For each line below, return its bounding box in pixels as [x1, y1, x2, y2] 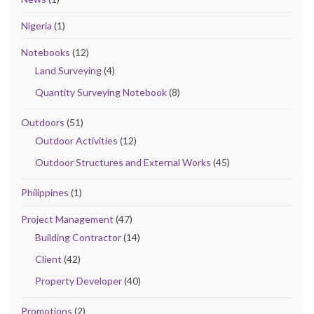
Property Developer [35, 274, 122, 287]
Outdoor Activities [35, 134, 118, 146]
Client [35, 252, 62, 265]
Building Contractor [35, 231, 121, 243]
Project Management [21, 212, 114, 225]
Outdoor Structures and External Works [35, 156, 211, 168]
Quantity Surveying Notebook [35, 86, 167, 98]
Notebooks [21, 46, 70, 58]
